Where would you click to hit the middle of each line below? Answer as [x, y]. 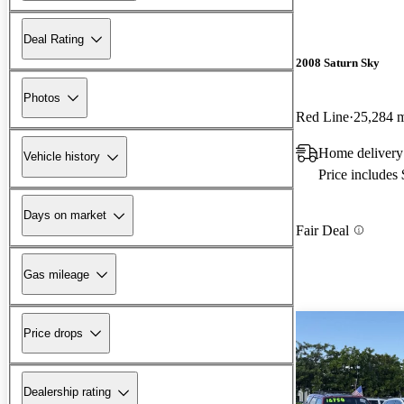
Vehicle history [62, 157]
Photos [42, 97]
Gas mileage [56, 274]
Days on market [65, 216]
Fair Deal [322, 230]
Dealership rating [67, 392]
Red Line [322, 116]
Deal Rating [54, 39]
